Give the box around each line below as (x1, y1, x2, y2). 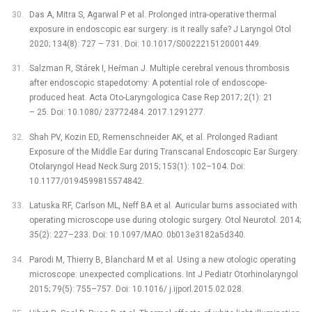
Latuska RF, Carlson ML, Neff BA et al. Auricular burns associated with (29, 201, 297, 211)
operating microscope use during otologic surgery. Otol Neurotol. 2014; (29, 215, 301, 226)
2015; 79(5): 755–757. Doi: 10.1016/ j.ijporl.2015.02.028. (29, 283, 244, 294)
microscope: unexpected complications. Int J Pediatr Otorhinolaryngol (29, 269, 298, 279)
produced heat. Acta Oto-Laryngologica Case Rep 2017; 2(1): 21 (29, 93, 273, 103)
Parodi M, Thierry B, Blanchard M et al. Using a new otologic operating (29, 254, 296, 265)
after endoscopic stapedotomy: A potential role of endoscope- (29, 78, 267, 88)
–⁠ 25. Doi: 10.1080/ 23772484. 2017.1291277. (29, 107, 205, 118)
